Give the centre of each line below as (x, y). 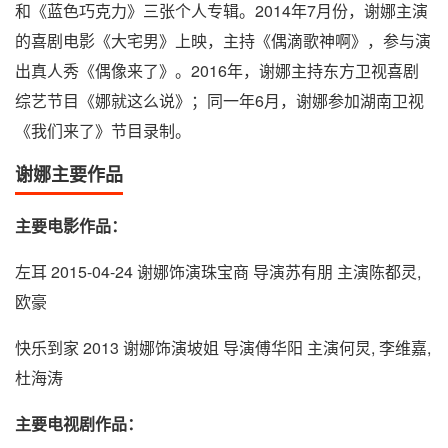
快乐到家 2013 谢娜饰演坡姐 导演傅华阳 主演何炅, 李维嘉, (223, 348)
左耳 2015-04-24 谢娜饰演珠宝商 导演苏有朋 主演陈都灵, (218, 272)
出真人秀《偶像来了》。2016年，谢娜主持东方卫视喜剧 (217, 71)
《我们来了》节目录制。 (103, 131)
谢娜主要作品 (69, 174)
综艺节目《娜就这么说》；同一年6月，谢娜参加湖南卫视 (219, 101)
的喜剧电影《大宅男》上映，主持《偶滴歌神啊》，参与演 (223, 41)
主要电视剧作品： (79, 424)
